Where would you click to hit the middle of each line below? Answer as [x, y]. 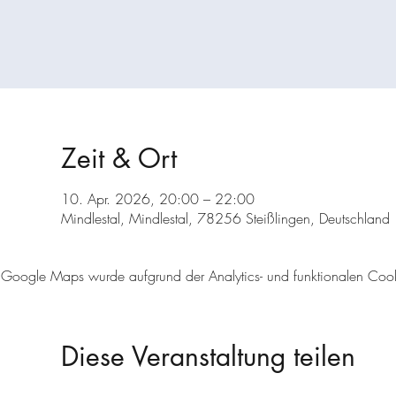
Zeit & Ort [118, 158]
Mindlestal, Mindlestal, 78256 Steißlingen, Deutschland [225, 218]
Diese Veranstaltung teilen [208, 356]
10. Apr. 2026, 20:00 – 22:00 [157, 199]
